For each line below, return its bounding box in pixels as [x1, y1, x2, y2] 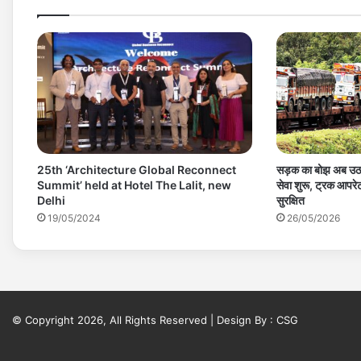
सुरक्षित [276, 193, 305, 207]
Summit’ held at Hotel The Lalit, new [37, 177, 231, 192]
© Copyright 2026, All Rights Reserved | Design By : [12, 313, 276, 326]
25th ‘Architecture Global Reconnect [37, 162, 236, 176]
